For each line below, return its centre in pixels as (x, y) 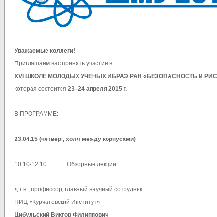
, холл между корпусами (98, 139)
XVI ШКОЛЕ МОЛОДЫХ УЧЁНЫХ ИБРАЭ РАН (78, 76)
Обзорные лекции (92, 164)
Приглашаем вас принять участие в (63, 64)
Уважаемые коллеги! (45, 51)
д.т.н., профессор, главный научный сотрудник (78, 190)
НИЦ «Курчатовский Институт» (57, 202)
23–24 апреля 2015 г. (97, 89)
